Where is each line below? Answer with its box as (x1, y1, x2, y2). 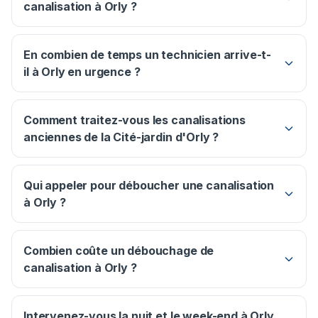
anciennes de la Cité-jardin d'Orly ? (23, 130, 219, 145)
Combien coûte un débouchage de (23, 243, 214, 258)
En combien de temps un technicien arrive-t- (23, 48, 272, 62)
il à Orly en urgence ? (23, 65, 141, 79)
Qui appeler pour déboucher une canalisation (23, 178, 275, 193)
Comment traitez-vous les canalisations (23, 113, 246, 128)
